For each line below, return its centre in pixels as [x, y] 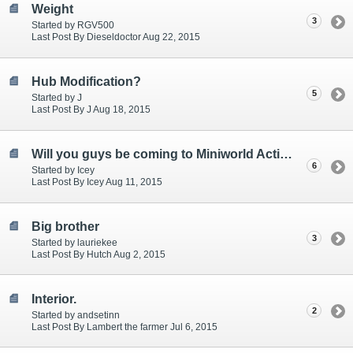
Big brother [65, 227]
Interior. [54, 299]
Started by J [57, 98]
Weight [52, 9]
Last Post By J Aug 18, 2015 [91, 110]
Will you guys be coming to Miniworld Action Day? [286, 154]
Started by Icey [63, 170]
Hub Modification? [86, 82]
